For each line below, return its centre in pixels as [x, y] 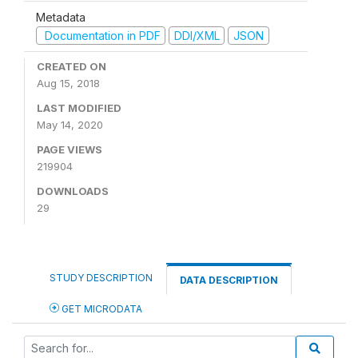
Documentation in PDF [101, 35]
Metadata [61, 17]
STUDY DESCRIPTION [101, 278]
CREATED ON [72, 66]
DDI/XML [197, 35]
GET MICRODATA [101, 309]
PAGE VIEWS [70, 149]
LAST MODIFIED [79, 108]
